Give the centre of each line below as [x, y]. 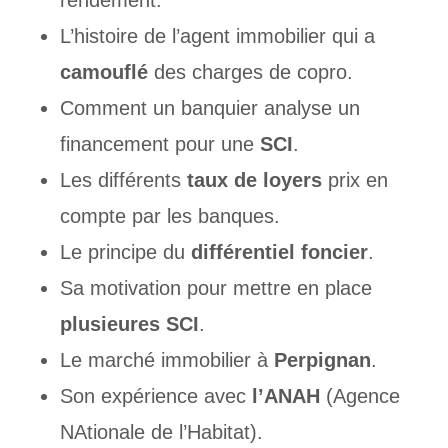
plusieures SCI [129, 324]
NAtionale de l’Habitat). [161, 432]
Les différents [123, 180]
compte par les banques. [169, 216]
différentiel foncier [279, 252]
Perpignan [322, 360]
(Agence [359, 396]
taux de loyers [254, 180]
